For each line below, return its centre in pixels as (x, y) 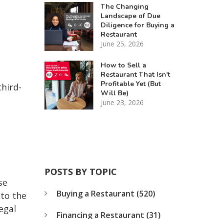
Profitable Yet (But (131, 84)
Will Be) (114, 93)
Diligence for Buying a (137, 25)
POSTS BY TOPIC (80, 171)
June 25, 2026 (122, 44)
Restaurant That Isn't (135, 74)
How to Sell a (123, 65)
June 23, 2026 (122, 102)
